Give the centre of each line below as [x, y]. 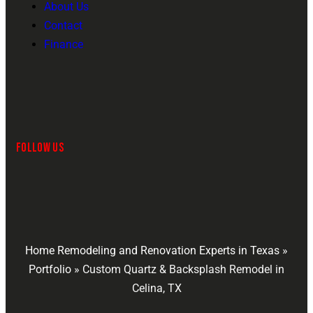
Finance [64, 45]
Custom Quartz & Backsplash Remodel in [183, 269]
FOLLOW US [40, 148]
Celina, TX [156, 288]
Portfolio [50, 269]
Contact [63, 26]
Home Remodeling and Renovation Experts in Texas [152, 250]
